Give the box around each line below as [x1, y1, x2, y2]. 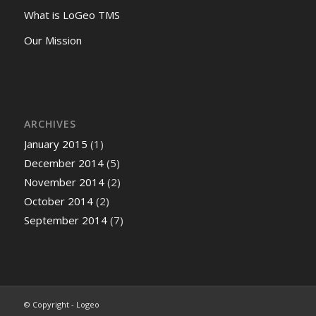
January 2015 [23, 137, 87, 152]
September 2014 [23, 213, 107, 228]
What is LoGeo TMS [23, 8, 120, 23]
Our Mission [23, 33, 82, 48]
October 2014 [23, 194, 93, 209]
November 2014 [23, 175, 104, 190]
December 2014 [23, 156, 104, 171]
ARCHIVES [23, 117, 76, 131]
